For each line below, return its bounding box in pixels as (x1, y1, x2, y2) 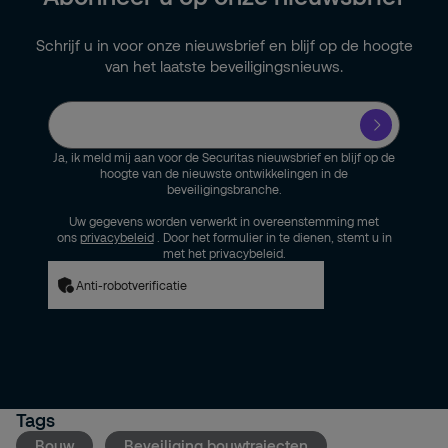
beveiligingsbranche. (166, 182, 282, 196)
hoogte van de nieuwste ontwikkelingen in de (100, 166, 348, 180)
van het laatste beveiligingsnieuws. (105, 57, 343, 75)
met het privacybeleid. (162, 246, 286, 260)
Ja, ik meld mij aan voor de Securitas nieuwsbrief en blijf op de (53, 150, 395, 164)
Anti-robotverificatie (76, 278, 187, 292)
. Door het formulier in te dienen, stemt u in (156, 230, 392, 244)
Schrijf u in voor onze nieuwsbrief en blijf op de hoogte (35, 36, 413, 54)
